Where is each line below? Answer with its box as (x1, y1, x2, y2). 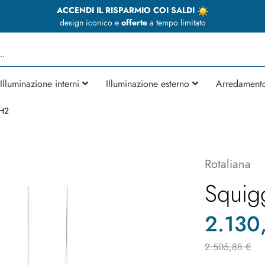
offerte (121, 16, 147, 28)
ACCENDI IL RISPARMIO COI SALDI (56, 4, 197, 16)
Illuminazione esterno (106, 76, 189, 91)
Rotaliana (204, 155, 251, 173)
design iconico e (59, 16, 121, 28)
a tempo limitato (147, 16, 206, 28)
